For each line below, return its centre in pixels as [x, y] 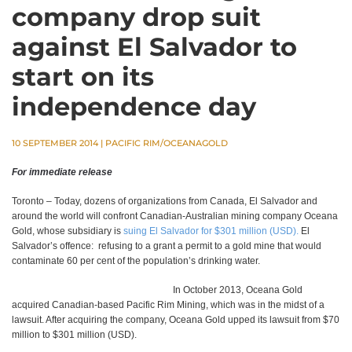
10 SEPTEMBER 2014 [55, 143]
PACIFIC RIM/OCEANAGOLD [167, 143]
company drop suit [136, 17]
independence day [134, 106]
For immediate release [62, 172]
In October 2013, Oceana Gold [238, 290]
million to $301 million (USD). [74, 335]
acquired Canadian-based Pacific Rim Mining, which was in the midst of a [168, 305]
